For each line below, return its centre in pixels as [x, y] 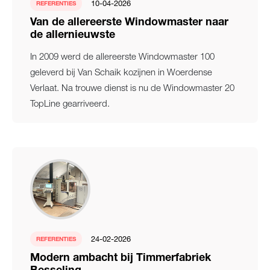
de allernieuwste [73, 36]
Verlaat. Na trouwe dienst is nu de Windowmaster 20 [132, 87]
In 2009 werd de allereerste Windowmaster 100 [122, 56]
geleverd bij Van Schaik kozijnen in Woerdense [121, 72]
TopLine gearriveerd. [70, 103]
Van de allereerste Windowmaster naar [129, 23]
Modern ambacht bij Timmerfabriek [121, 259]
